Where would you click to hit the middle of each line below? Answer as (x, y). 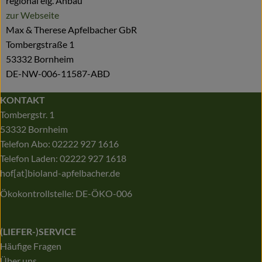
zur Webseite (32, 15)
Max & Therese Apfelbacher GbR (71, 30)
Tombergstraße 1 (40, 44)
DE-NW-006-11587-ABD (58, 74)
